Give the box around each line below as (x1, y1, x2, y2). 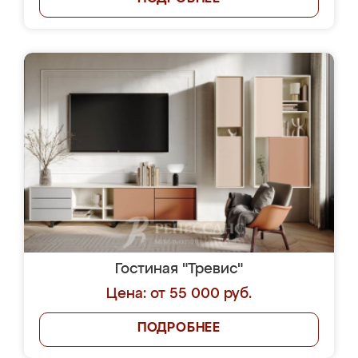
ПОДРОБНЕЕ (137, 322, 221, 335)
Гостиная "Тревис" (115, 262, 243, 276)
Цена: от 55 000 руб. (106, 287, 252, 301)
